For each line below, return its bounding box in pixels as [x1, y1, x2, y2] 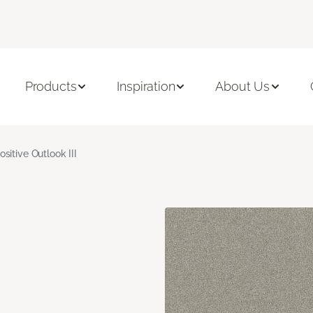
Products [24, 79, 77, 94]
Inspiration [117, 79, 175, 94]
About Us [215, 79, 270, 94]
